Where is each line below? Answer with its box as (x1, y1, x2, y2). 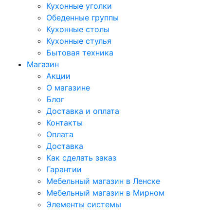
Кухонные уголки (46, 1, 112, 11)
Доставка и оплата (46, 106, 119, 116)
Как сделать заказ (46, 153, 116, 163)
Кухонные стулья (46, 36, 111, 46)
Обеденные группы (46, 13, 119, 22)
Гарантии (46, 164, 82, 174)
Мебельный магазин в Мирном (46, 188, 164, 198)
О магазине (46, 83, 90, 92)
